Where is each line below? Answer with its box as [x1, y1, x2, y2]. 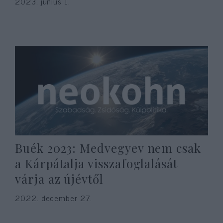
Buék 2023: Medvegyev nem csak [15, 140, 201, 156]
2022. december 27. [15, 191, 92, 204]
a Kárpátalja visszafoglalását [15, 155, 178, 171]
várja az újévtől [15, 171, 104, 187]
